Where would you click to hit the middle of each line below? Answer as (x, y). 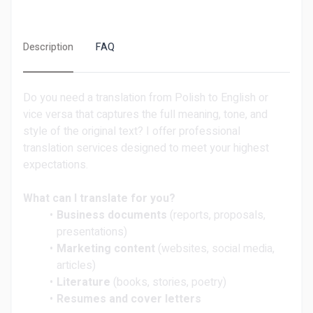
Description (48, 47)
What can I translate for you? (99, 198)
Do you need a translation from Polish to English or (146, 98)
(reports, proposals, (216, 215)
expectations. (56, 165)
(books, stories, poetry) (168, 282)
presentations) (92, 232)
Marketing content (105, 249)
